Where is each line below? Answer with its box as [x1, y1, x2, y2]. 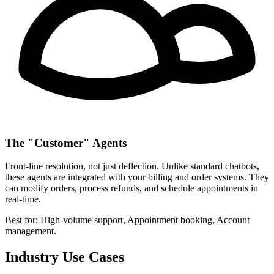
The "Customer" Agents [5, 136, 127, 149]
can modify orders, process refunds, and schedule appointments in [5, 183, 258, 194]
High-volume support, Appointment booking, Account [38, 215, 250, 226]
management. [5, 226, 56, 237]
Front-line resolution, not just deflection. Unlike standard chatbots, [5, 161, 259, 172]
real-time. [5, 194, 41, 205]
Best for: [5, 215, 38, 226]
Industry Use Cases [5, 249, 124, 265]
